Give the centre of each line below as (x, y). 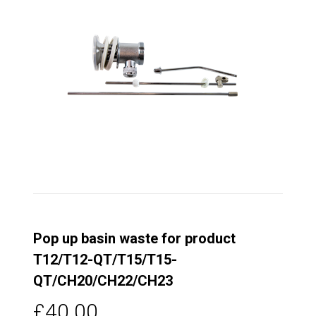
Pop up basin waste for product (134, 239)
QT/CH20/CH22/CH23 (103, 281)
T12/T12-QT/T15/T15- (105, 260)
